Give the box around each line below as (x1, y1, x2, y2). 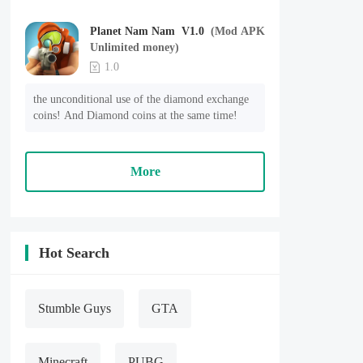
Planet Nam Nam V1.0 (181, 25, 211, 37)
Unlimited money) (90, 41, 179, 53)
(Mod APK (211, 25, 265, 37)
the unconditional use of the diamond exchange (33, 93, 249, 105)
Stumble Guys (38, 301, 111, 315)
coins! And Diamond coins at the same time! (33, 109, 237, 122)
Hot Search (39, 245, 109, 261)
